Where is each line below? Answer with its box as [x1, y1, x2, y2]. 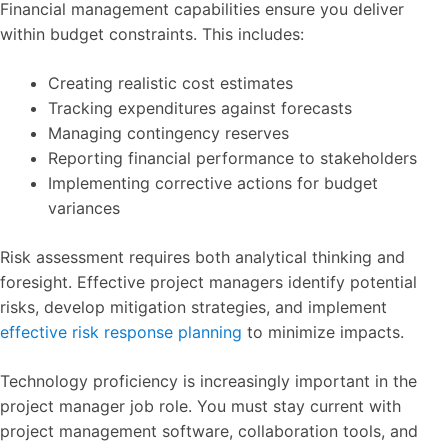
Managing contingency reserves [48, 122, 289, 143]
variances [48, 197, 120, 218]
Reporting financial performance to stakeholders [48, 147, 417, 168]
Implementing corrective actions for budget [48, 172, 378, 193]
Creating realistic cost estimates [48, 72, 293, 93]
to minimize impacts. [242, 321, 404, 342]
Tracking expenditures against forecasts [48, 97, 352, 118]
